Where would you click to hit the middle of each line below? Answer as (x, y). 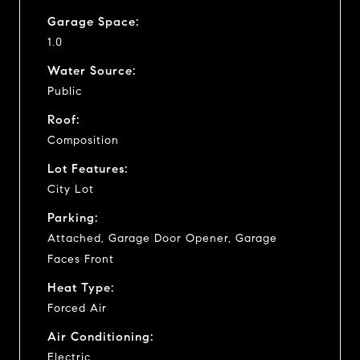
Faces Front (81, 259)
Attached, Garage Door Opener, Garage (162, 238)
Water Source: (92, 70)
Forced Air (77, 308)
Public (65, 91)
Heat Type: (81, 287)
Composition (83, 140)
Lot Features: (88, 168)
